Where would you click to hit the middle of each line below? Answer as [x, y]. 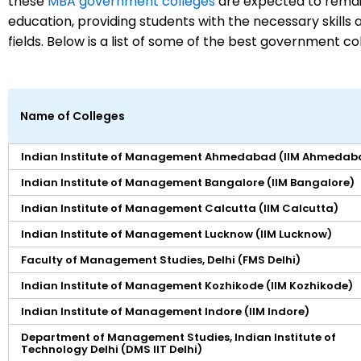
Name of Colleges [73, 116]
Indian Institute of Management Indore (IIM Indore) [165, 311]
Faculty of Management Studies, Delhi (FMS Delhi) [161, 259]
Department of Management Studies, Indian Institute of [178, 337]
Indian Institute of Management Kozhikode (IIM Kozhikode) [187, 285]
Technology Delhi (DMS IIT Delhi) [112, 349]
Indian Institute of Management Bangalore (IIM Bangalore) [188, 182]
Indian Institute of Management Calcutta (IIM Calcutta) [180, 208]
